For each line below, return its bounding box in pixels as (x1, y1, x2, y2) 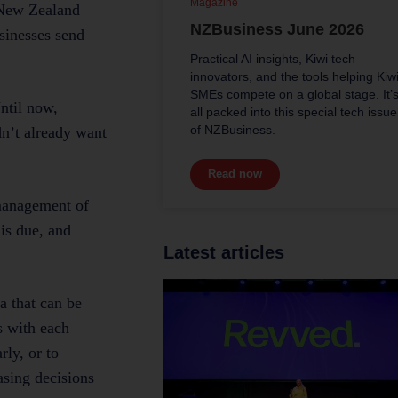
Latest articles (163, 242, 284, 262)
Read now (208, 166, 262, 180)
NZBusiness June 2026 (190, 20, 364, 38)
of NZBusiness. (190, 122, 275, 137)
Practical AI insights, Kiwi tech (190, 51, 355, 66)
